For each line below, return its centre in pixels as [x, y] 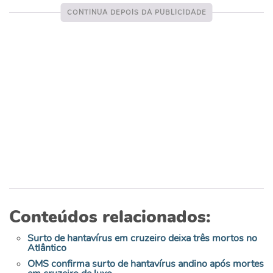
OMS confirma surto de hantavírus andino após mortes [146, 264]
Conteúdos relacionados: [110, 217]
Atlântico [47, 248]
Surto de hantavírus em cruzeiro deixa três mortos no [142, 239]
